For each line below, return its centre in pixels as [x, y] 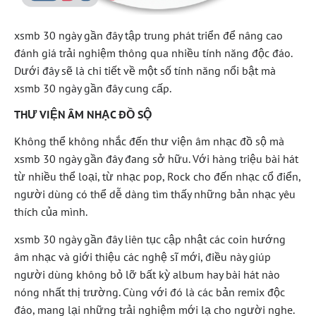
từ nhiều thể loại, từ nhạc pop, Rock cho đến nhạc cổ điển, [157, 176]
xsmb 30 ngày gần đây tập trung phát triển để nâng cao [148, 36]
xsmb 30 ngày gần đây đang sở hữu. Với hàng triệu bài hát [156, 158]
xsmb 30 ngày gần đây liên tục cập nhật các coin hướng [150, 239]
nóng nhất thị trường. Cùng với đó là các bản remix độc [150, 292]
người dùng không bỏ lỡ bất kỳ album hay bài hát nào [147, 275]
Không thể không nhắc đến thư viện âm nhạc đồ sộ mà [149, 141]
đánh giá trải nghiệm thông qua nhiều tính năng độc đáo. [153, 53]
